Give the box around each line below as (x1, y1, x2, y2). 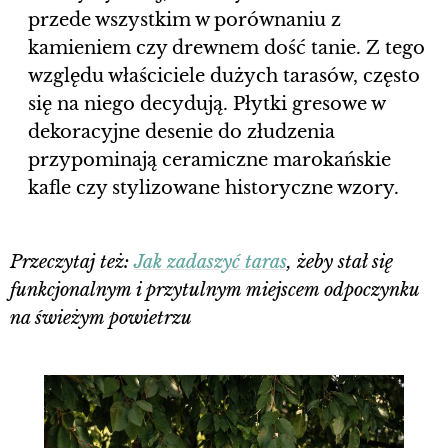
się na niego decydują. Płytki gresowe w (28, 93, 385, 116)
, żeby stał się (287, 251, 393, 274)
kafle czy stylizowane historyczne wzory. (28, 177, 399, 200)
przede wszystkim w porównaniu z (28, 9, 341, 32)
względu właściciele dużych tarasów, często (28, 65, 420, 88)
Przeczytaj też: (10, 251, 134, 274)
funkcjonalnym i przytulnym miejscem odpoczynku (10, 279, 419, 302)
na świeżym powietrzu (10, 307, 197, 330)
